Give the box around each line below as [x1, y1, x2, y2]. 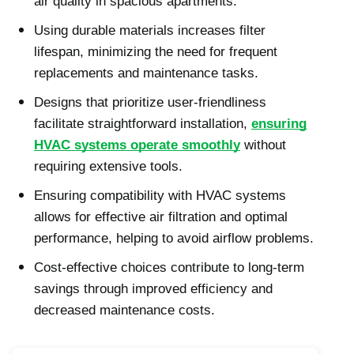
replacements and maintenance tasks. [34, 66, 258, 81]
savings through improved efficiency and [34, 281, 273, 297]
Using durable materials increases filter [34, 23, 265, 39]
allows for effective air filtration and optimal [34, 209, 288, 225]
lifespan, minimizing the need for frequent [34, 44, 277, 60]
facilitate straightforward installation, [34, 116, 251, 132]
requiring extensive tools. [34, 159, 183, 175]
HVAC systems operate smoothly [34, 137, 240, 153]
